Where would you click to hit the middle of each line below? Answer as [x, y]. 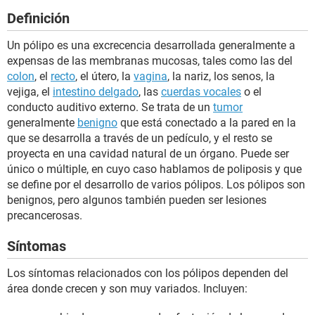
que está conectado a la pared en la [207, 123]
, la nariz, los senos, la [221, 76]
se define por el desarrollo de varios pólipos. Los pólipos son [156, 185]
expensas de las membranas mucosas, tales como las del [150, 61]
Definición [38, 18]
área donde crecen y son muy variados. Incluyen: [127, 289]
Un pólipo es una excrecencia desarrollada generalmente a [151, 45]
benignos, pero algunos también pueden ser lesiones [137, 200]
